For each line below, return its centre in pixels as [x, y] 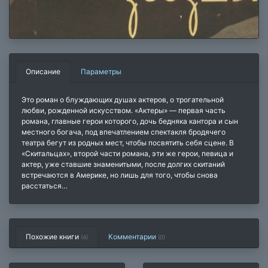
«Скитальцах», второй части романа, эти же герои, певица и [127, 154]
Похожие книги [53, 237]
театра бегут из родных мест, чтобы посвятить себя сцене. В [128, 143]
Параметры [101, 72]
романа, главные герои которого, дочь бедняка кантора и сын [130, 121]
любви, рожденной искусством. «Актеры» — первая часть [124, 111]
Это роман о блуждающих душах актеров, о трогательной [123, 100]
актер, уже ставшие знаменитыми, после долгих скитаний [123, 165]
